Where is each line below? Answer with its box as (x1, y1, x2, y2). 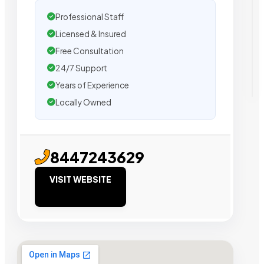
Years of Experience (55, 80, 129, 91)
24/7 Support (55, 63, 107, 74)
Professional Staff (55, 12, 124, 22)
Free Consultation (55, 46, 124, 57)
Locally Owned (55, 97, 111, 108)
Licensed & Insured (55, 29, 126, 39)
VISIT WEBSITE (49, 174, 111, 185)
